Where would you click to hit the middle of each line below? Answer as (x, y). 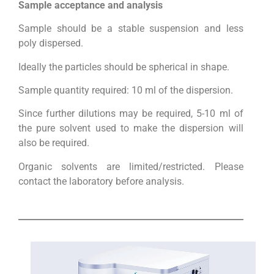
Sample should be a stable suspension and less (131, 29)
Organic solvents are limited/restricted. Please (131, 166)
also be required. (54, 143)
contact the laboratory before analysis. (101, 181)
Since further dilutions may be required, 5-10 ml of (131, 114)
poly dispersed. (51, 43)
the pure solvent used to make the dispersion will (131, 128)
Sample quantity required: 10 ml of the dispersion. (126, 90)
